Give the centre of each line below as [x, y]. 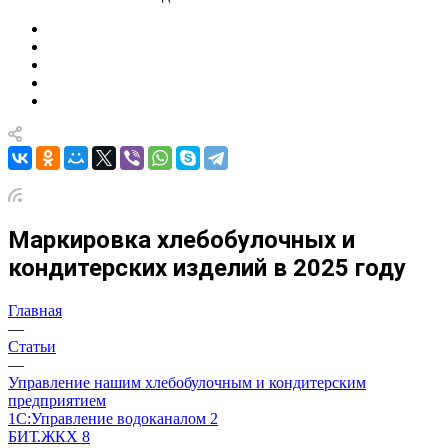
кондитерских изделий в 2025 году [207, 267]
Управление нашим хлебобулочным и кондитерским [187, 382]
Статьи [32, 346]
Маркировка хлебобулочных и [181, 239]
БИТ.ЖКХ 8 [49, 436]
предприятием [57, 400]
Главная [35, 310]
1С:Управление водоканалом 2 [113, 418]
